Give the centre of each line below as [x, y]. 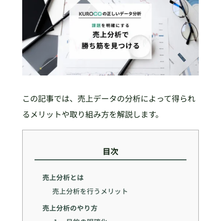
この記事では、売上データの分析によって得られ [109, 98]
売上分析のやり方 [70, 207]
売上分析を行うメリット [91, 191]
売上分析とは [63, 177]
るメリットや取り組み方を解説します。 [92, 114]
